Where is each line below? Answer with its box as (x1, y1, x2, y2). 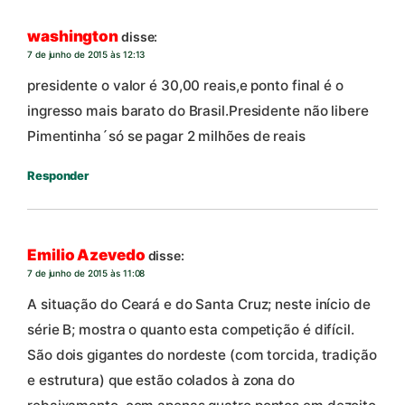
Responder (27, 167, 89, 183)
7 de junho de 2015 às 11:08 (27, 268, 146, 279)
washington (27, 27, 118, 46)
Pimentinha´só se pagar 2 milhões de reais (27, 127, 306, 145)
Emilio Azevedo (27, 246, 146, 265)
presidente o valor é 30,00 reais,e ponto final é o (27, 76, 344, 94)
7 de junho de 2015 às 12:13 (27, 49, 146, 61)
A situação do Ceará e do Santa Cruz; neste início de (27, 295, 371, 313)
